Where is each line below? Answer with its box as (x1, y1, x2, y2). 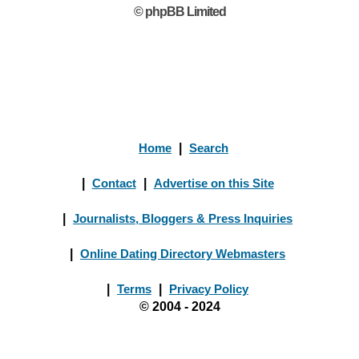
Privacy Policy (169, 282, 248, 296)
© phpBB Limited (133, 5, 226, 18)
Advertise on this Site (153, 176, 274, 190)
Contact (91, 176, 136, 190)
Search (189, 141, 228, 155)
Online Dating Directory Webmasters (80, 247, 285, 260)
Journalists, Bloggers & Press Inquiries (73, 212, 292, 225)
